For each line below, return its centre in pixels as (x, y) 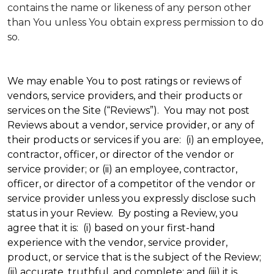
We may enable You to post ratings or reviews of (124, 81)
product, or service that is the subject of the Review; (134, 257)
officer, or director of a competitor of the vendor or (131, 184)
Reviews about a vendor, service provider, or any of (131, 125)
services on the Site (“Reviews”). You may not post (128, 110)
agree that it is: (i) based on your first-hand (111, 228)
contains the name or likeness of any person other (129, 8)
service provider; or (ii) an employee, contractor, (122, 169)
